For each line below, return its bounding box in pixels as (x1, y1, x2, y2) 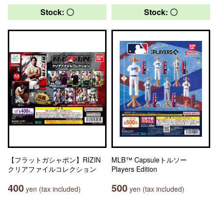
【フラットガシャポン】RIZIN (8, 155, 101, 164)
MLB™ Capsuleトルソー (111, 155, 187, 164)
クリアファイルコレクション (8, 164, 96, 174)
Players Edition (111, 164, 157, 174)
